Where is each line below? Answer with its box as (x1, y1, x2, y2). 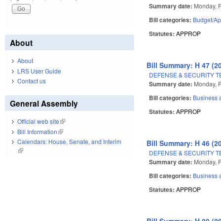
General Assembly (10, 98, 78, 110)
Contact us (17, 76, 46, 85)
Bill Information (17, 127, 57, 136)
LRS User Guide (17, 66, 61, 75)
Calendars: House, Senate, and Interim (17, 137, 121, 146)
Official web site (17, 117, 59, 126)
